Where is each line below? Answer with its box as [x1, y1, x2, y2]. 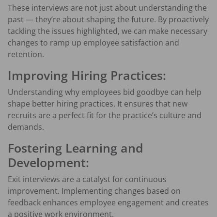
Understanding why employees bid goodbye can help [8, 87, 201, 98]
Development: [8, 154, 89, 171]
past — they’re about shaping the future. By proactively [8, 14, 209, 25]
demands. [8, 122, 44, 133]
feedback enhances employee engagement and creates [8, 197, 209, 208]
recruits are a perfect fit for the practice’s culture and [8, 110, 201, 121]
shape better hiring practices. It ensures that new [8, 98, 187, 109]
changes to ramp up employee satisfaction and [8, 37, 179, 48]
